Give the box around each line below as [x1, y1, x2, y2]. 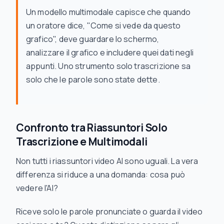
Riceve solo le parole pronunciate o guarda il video [16, 206, 203, 217]
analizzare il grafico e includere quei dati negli [26, 47, 193, 58]
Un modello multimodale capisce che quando [26, 6, 191, 17]
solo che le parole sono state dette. [26, 74, 160, 85]
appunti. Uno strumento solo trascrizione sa [26, 60, 190, 71]
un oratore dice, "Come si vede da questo [26, 20, 181, 31]
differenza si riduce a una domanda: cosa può [16, 169, 185, 180]
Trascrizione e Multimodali [16, 134, 147, 148]
